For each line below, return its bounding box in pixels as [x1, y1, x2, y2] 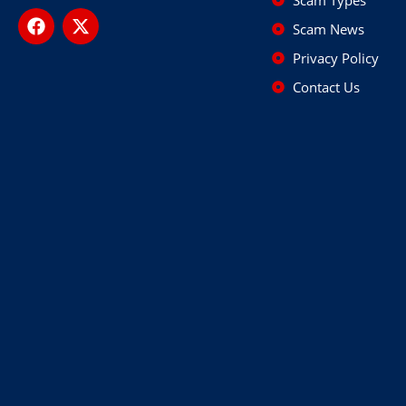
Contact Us [292, 77, 360, 96]
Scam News [292, 19, 364, 38]
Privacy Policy [292, 48, 379, 67]
